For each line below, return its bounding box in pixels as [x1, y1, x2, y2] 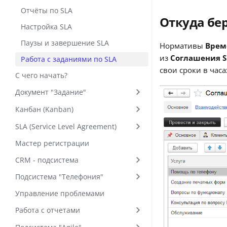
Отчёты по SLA [21, 6, 73, 16]
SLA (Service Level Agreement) [15, 121, 117, 131]
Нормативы [160, 40, 205, 51]
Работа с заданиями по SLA [21, 54, 117, 64]
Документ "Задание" [15, 87, 86, 97]
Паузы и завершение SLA [21, 38, 109, 48]
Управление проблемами [15, 188, 104, 199]
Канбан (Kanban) [15, 104, 73, 114]
